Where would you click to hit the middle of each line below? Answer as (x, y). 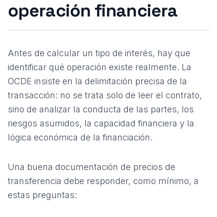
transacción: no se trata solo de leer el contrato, (105, 95)
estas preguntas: (42, 195)
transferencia (35, 181)
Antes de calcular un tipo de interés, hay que (99, 53)
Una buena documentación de (70, 167)
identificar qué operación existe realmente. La (100, 67)
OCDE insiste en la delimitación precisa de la (97, 81)
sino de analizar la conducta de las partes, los (101, 109)
